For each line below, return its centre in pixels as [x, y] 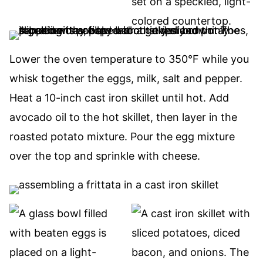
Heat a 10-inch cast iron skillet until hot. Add [119, 98]
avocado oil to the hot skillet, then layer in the [123, 117]
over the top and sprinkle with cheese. [105, 156]
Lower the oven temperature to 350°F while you [129, 59]
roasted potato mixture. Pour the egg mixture [122, 136]
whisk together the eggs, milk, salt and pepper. [126, 78]
